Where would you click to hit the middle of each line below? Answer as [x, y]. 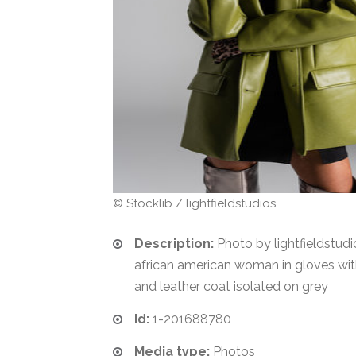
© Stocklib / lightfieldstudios [194, 203]
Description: [174, 244]
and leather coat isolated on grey [231, 286]
